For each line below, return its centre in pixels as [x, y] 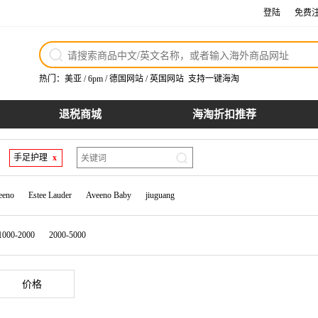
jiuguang [160, 195]
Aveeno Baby [109, 195]
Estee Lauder [50, 195]
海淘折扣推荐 [224, 114]
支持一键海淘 [214, 79]
